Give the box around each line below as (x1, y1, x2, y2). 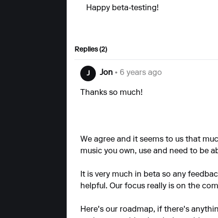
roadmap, (120, 206, 155, 214)
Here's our (80, 206, 120, 214)
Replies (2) (74, 47, 107, 54)
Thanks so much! (80, 89, 143, 97)
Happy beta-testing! (86, 4, 159, 12)
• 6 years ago (113, 69, 162, 77)
